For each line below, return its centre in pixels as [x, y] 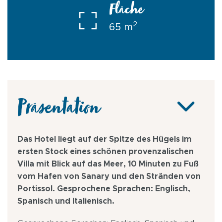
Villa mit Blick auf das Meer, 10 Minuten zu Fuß [108, 164]
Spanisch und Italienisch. [66, 201]
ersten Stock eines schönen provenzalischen [106, 151]
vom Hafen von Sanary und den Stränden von [109, 176]
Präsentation [58, 111]
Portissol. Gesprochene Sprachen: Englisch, [104, 189]
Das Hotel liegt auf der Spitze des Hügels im [105, 139]
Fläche [126, 12]
